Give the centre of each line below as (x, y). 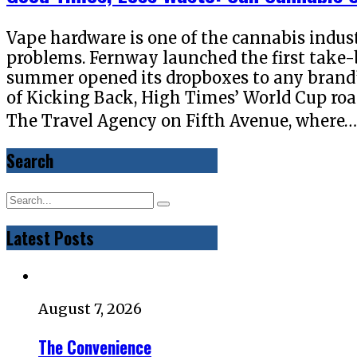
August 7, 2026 (90, 309)
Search (30, 160)
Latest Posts (50, 237)
